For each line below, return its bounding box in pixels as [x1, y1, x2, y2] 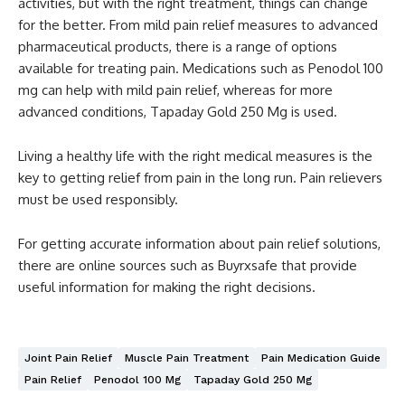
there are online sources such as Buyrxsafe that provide [18, 256, 357, 274]
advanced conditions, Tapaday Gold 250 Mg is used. [18, 102, 337, 120]
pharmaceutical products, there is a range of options [18, 37, 337, 55]
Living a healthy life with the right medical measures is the [18, 146, 372, 165]
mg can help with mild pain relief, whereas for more [18, 80, 333, 99]
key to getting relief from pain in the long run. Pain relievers [18, 168, 382, 186]
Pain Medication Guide [261, 351, 381, 364]
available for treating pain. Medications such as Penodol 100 [18, 59, 383, 77]
